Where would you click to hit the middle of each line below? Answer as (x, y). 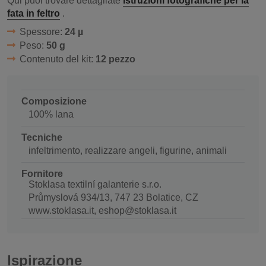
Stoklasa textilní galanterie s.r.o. (95, 184)
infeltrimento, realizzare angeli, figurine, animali (128, 150)
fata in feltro (34, 13)
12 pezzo (115, 59)
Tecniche (42, 137)
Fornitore (42, 173)
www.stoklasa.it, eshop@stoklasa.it (102, 210)
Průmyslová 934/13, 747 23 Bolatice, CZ (113, 197)
